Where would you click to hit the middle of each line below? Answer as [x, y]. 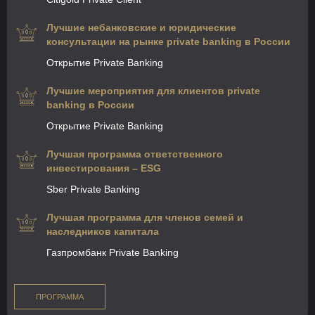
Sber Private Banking [93, 189]
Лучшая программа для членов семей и [145, 217]
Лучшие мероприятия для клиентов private [153, 91]
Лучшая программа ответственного [135, 154]
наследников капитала [103, 231]
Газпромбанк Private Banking [112, 252]
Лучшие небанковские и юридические [141, 27]
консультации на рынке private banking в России [168, 41]
